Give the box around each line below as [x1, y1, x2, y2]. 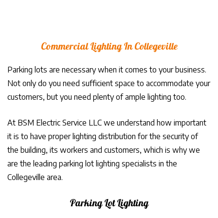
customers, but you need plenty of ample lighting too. [7, 92, 186, 102]
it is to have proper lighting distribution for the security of [7, 131, 198, 141]
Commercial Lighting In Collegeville [40, 39, 178, 55]
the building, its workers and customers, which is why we [7, 145, 200, 155]
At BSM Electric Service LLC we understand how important [7, 118, 206, 127]
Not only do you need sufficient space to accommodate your [7, 78, 210, 88]
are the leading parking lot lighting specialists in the [7, 159, 177, 168]
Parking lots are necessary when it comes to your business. [7, 65, 206, 74]
